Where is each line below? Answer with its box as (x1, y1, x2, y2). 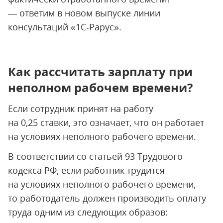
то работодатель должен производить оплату (8, 192, 206, 204)
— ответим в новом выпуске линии (8, 7, 160, 19)
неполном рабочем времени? (8, 79, 193, 96)
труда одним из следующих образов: (8, 206, 168, 218)
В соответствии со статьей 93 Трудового (8, 150, 183, 162)
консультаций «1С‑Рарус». (8, 21, 121, 33)
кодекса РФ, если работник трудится (8, 164, 165, 176)
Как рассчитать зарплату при (8, 63, 193, 80)
